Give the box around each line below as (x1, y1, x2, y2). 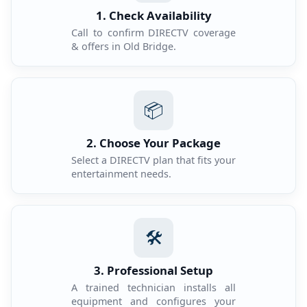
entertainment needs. (71, 167, 171, 180)
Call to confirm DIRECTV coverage (71, 26, 236, 39)
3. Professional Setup (94, 262, 213, 278)
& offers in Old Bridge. (71, 40, 176, 53)
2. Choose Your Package (86, 135, 221, 151)
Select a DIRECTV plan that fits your (71, 153, 236, 167)
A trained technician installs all (71, 281, 236, 294)
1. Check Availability (95, 8, 212, 23)
